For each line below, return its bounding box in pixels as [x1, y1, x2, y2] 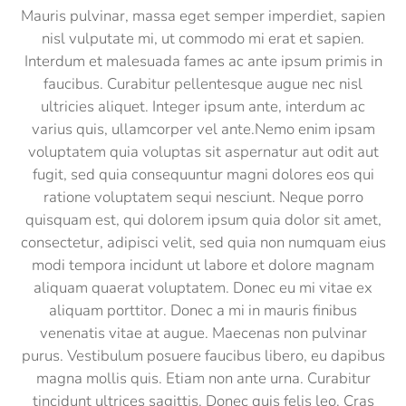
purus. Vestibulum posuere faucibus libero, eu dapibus [21, 344, 385, 366]
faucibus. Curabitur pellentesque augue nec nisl [43, 72, 362, 94]
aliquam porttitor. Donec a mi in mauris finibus [49, 299, 357, 321]
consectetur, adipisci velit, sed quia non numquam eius [20, 231, 386, 253]
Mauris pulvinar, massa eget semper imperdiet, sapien [21, 5, 385, 26]
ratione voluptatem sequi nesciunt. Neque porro [43, 186, 363, 208]
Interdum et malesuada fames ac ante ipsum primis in [24, 50, 382, 72]
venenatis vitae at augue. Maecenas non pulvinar [39, 322, 367, 343]
